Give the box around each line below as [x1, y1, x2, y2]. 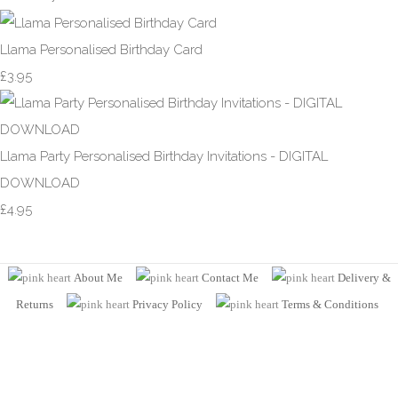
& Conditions [313, 297, 378, 311]
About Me [73, 270, 123, 284]
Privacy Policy [132, 297, 203, 311]
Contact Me [201, 270, 259, 284]
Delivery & [337, 270, 391, 284]
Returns [16, 297, 53, 311]
